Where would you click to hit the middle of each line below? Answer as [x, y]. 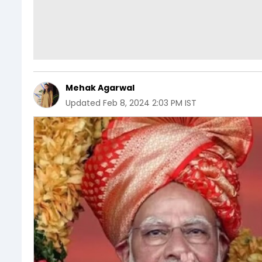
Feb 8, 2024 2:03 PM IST [150, 103]
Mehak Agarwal [100, 87]
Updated [83, 103]
